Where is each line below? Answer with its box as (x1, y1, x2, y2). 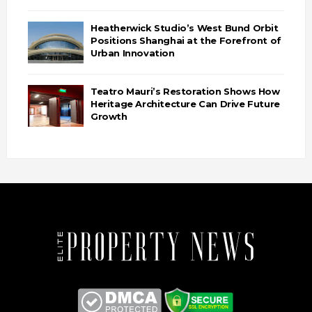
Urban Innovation (90, 47, 175, 59)
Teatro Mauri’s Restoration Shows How (90, 86, 280, 97)
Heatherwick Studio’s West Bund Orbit (90, 22, 279, 34)
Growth (90, 111, 127, 123)
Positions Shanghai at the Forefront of (90, 35, 281, 47)
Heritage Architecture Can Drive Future (90, 98, 280, 110)
